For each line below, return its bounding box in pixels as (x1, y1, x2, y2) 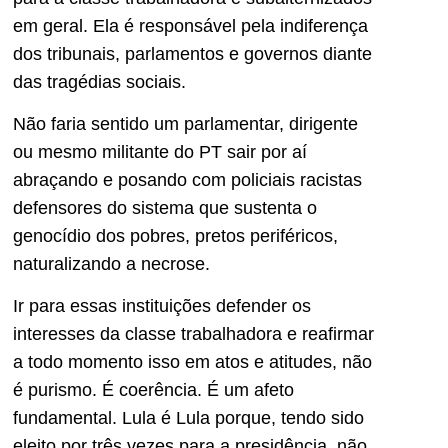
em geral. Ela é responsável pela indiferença (13, 15, 368, 36)
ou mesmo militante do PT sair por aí (13, 141, 307, 162)
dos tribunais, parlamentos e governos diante (13, 43, 372, 64)
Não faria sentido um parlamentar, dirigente (13, 113, 358, 134)
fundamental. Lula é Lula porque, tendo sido (13, 408, 364, 429)
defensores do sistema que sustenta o (13, 197, 317, 218)
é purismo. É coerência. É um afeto (13, 380, 294, 401)
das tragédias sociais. (13, 71, 186, 92)
